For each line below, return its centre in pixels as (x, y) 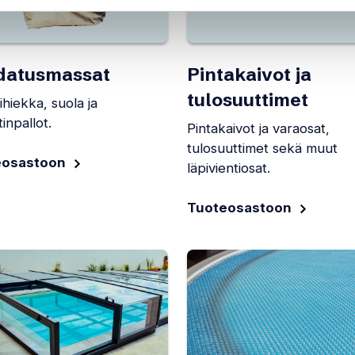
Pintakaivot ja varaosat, (258, 128)
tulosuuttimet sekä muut (262, 148)
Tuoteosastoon (239, 208)
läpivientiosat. (229, 168)
